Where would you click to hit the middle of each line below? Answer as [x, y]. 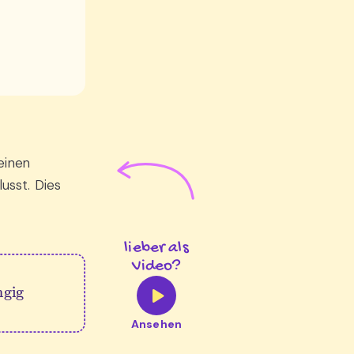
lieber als [156, 249]
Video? [156, 267]
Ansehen [156, 324]
